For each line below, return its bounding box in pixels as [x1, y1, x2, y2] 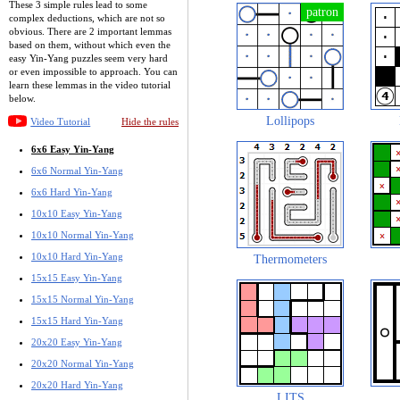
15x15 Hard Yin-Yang [31, 314, 123, 326]
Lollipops [266, 113, 314, 128]
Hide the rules [121, 115, 179, 127]
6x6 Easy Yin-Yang [31, 143, 114, 154]
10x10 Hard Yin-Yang [31, 250, 123, 262]
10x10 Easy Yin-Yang [31, 207, 122, 219]
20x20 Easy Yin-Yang [31, 336, 122, 347]
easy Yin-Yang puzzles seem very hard [9, 52, 168, 63]
